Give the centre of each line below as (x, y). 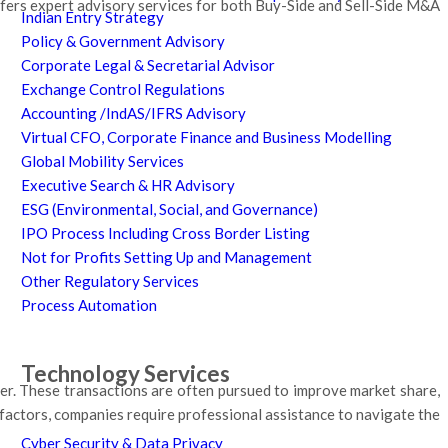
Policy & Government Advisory (122, 41)
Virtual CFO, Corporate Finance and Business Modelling (206, 137)
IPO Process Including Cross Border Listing (165, 233)
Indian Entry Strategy (92, 17)
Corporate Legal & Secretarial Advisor (147, 65)
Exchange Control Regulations (122, 89)
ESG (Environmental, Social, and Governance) (169, 209)
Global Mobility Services (102, 161)
